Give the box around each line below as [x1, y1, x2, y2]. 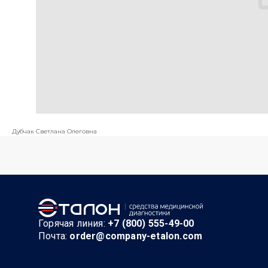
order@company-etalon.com [69, 230, 203, 242]
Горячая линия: [38, 218, 108, 229]
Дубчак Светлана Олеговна [12, 127, 97, 135]
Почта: [38, 230, 70, 242]
